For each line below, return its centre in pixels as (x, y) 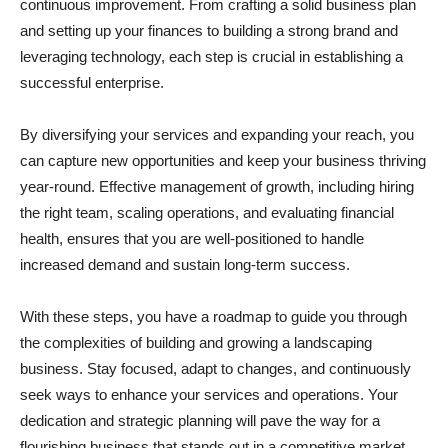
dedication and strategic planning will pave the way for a (200, 420)
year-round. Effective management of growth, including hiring (217, 186)
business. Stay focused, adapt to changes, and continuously (215, 368)
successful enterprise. (92, 82)
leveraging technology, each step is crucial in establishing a (211, 56)
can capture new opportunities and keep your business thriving (223, 160)
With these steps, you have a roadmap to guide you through (213, 316)
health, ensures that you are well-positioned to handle (192, 238)
